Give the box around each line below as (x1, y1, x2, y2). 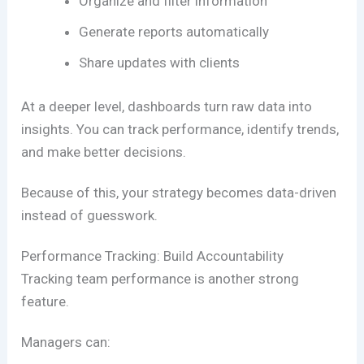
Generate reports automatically (79, 24, 270, 41)
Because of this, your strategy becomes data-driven (21, 184, 337, 201)
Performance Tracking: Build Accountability (21, 247, 284, 264)
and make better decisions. (21, 143, 187, 160)
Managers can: (21, 333, 111, 350)
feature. (21, 292, 70, 310)
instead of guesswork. (21, 206, 158, 223)
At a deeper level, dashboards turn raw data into (21, 97, 313, 115)
